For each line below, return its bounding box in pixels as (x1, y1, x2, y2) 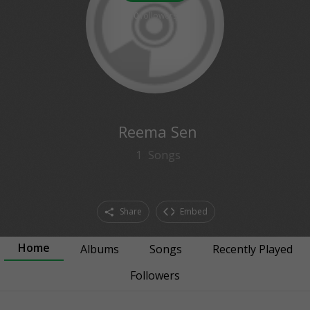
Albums (80, 241, 119, 257)
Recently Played (212, 241, 293, 257)
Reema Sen (118, 121, 197, 142)
